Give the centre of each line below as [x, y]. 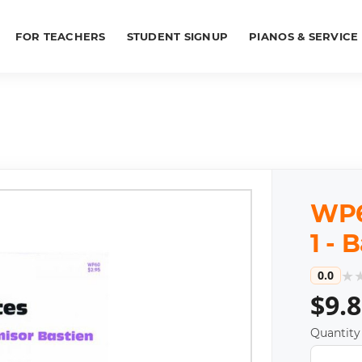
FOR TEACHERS [61, 37]
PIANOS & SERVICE [304, 37]
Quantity [335, 333]
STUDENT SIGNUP [177, 37]
